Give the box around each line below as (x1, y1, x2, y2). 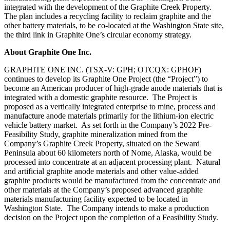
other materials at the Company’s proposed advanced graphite (4, 185, 203, 194)
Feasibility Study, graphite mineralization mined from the (4, 129, 187, 139)
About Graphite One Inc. (4, 47, 91, 56)
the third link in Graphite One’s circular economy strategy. (4, 30, 191, 39)
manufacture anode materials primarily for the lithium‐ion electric (4, 111, 214, 120)
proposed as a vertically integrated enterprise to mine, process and (4, 102, 216, 111)
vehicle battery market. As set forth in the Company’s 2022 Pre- (4, 120, 212, 129)
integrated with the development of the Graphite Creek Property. (4, 2, 212, 11)
